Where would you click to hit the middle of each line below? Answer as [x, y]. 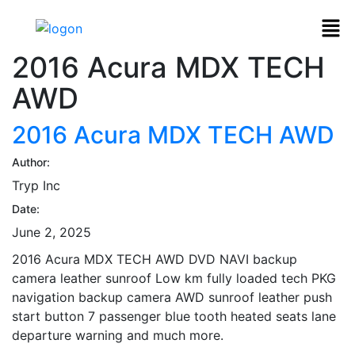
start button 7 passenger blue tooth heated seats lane [174, 316]
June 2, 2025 [52, 232]
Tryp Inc [36, 185]
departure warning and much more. [118, 335]
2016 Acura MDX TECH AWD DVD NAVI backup [155, 259]
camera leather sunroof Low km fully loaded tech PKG [174, 278]
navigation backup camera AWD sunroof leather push [172, 297]
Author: [31, 162]
